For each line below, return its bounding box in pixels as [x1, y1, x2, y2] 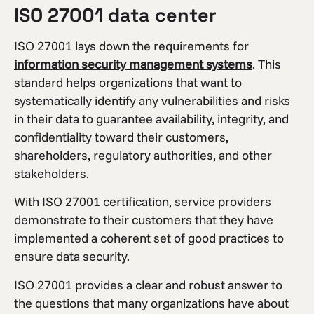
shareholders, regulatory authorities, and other [14, 147, 272, 163]
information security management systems [14, 56, 252, 72]
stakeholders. [14, 165, 89, 182]
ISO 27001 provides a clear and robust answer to [14, 276, 282, 293]
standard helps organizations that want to [14, 74, 242, 90]
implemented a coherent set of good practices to [14, 230, 284, 247]
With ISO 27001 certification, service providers [14, 193, 271, 210]
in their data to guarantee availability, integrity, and [14, 111, 289, 127]
